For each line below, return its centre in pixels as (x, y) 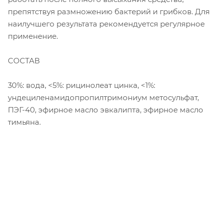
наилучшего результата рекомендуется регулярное (106, 24)
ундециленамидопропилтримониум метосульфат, (103, 97)
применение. (33, 36)
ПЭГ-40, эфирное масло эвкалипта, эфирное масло (106, 110)
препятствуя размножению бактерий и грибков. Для (109, 11)
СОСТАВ (24, 60)
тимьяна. (24, 122)
